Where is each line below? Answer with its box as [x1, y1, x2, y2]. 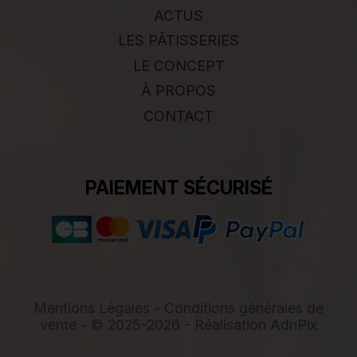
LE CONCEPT [132, 57, 225, 74]
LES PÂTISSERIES [118, 32, 239, 49]
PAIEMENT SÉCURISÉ [84, 175, 273, 199]
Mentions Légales [33, 299, 150, 316]
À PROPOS [141, 82, 216, 100]
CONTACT [143, 107, 214, 124]
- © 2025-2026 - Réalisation [76, 316, 270, 333]
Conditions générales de [164, 299, 324, 316]
